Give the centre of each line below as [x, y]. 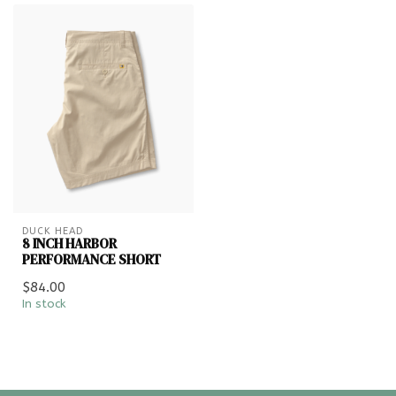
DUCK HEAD [53, 231]
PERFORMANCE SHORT [91, 259]
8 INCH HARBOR [69, 243]
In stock [44, 303]
